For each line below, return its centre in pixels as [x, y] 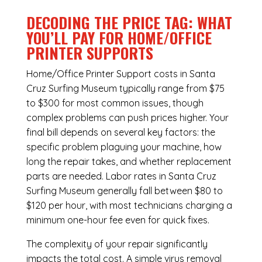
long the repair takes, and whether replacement [129, 162]
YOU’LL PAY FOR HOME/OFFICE [119, 38]
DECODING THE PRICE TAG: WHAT [129, 23]
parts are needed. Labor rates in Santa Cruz [121, 176]
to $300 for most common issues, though [115, 103]
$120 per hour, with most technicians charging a [129, 206]
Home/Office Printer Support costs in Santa [120, 74]
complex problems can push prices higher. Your [127, 118]
